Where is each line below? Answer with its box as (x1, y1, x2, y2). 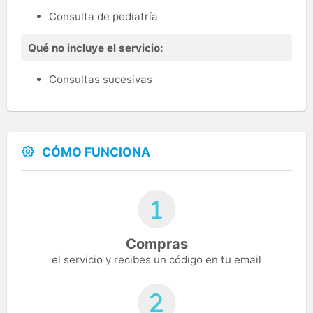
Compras (125, 235, 188, 253)
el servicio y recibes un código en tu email (52, 253, 261, 267)
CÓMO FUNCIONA (42, 144, 150, 159)
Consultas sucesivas (49, 72, 152, 86)
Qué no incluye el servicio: (28, 41, 163, 54)
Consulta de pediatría (49, 9, 158, 23)
